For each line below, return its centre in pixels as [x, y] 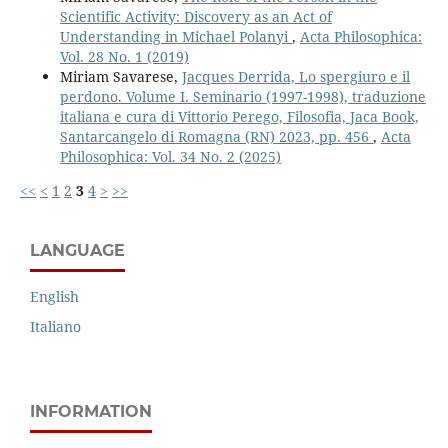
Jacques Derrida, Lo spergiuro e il [295, 76]
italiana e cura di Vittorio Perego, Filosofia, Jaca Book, [239, 116]
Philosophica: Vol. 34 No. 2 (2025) [170, 156]
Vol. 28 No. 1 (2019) [124, 56]
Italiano [55, 326]
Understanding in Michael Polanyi [175, 36]
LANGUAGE [77, 250]
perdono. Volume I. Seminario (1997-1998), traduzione [242, 96]
